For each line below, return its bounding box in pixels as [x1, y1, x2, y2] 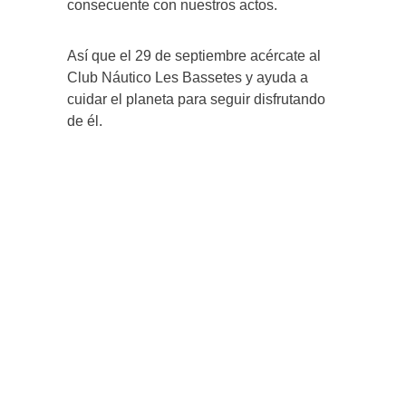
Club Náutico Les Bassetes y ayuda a [67, 69, 308, 85]
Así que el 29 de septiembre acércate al [67, 47, 321, 63]
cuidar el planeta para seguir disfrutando [67, 91, 325, 107]
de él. [67, 112, 102, 129]
